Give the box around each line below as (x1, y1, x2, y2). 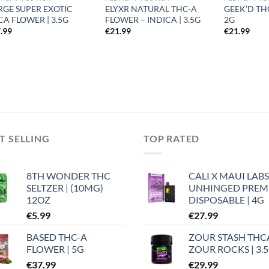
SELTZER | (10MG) (26, 181, 103, 193)
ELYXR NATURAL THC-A (105, 3, 198, 14)
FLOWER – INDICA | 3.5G (105, 14, 201, 25)
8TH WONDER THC (26, 169, 110, 181)
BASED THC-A (26, 231, 87, 243)
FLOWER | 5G (26, 243, 84, 255)
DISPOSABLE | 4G (189, 193, 264, 205)
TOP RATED (144, 133, 200, 145)
